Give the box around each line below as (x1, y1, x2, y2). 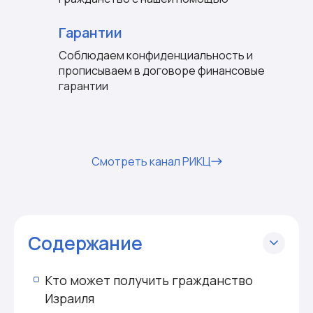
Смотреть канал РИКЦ (91, 154, 211, 169)
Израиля (45, 290, 94, 307)
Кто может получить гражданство (45, 272, 253, 289)
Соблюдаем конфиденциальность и (59, 48, 253, 63)
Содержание (28, 230, 143, 256)
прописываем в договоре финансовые (59, 63, 265, 78)
